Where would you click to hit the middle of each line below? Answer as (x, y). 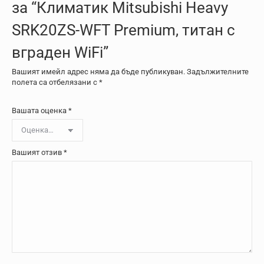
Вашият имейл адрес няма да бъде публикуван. (98, 72)
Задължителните (218, 72)
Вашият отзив (38, 152)
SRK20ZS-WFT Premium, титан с (123, 30)
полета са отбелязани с (55, 82)
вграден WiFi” (60, 52)
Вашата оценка (40, 110)
